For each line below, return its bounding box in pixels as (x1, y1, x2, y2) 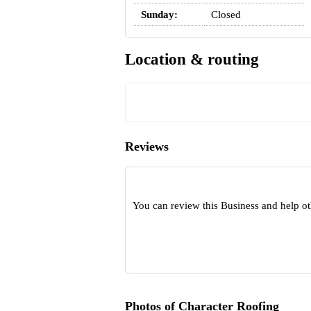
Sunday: (140, 8, 178, 20)
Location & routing (124, 51, 259, 69)
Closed (210, 8, 241, 20)
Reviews (124, 140, 169, 154)
